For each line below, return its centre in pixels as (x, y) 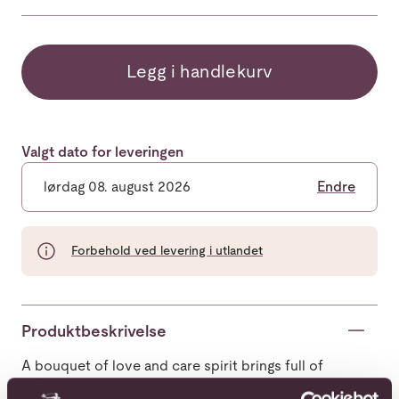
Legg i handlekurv (199, 71)
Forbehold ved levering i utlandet (167, 251)
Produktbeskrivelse (94, 330)
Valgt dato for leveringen (102, 151)
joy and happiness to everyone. (124, 385)
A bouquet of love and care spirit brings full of (172, 365)
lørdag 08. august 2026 (117, 186)
